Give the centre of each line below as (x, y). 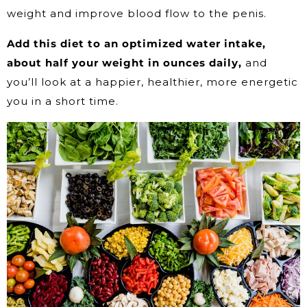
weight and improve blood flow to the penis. (137, 14)
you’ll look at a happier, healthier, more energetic (152, 82)
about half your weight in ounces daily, (124, 63)
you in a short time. (63, 101)
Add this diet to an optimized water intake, (136, 44)
